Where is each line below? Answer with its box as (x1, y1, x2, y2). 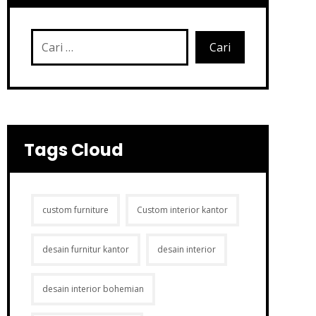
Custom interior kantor (136, 204, 228, 216)
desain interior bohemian (42, 283, 144, 295)
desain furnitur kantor (42, 243, 129, 255)
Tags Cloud (23, 138, 123, 162)
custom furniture (42, 204, 109, 216)
